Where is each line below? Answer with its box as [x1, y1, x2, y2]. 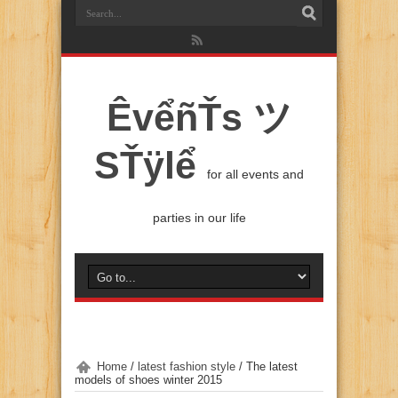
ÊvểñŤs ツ [106, 96, 292, 139]
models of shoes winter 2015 [75, 373, 222, 386]
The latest [246, 360, 298, 373]
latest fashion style [138, 360, 235, 373]
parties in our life [152, 211, 246, 225]
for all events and [207, 167, 304, 181]
